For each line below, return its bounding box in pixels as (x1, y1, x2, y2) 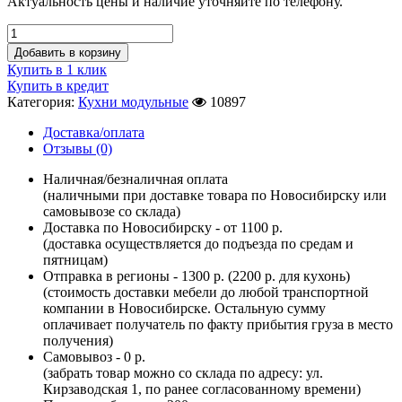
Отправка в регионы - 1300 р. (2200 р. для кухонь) (43, 268, 350, 284)
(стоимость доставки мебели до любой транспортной (43, 284, 369, 301)
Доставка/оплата (43, 125, 144, 141)
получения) (43, 333, 113, 349)
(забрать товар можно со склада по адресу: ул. (43, 365, 323, 381)
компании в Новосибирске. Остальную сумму (43, 301, 326, 317)
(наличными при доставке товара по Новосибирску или (43, 188, 387, 204)
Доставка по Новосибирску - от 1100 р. (43, 220, 283, 236)
